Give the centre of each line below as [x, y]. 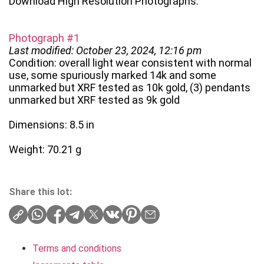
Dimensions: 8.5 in [52, 125]
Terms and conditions [77, 249]
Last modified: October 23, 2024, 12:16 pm [105, 51]
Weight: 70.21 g [45, 150]
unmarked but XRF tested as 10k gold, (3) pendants [130, 88]
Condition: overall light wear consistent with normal [130, 63]
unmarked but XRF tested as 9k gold [94, 100]
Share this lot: [40, 192]
